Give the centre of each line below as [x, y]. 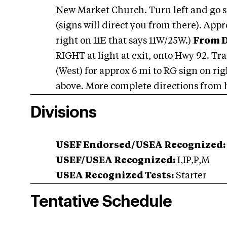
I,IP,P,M [193, 161]
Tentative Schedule [101, 202]
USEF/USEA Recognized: [116, 161]
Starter [190, 176]
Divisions [63, 112]
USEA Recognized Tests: [115, 176]
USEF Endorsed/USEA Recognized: [141, 145]
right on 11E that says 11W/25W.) [124, 41]
